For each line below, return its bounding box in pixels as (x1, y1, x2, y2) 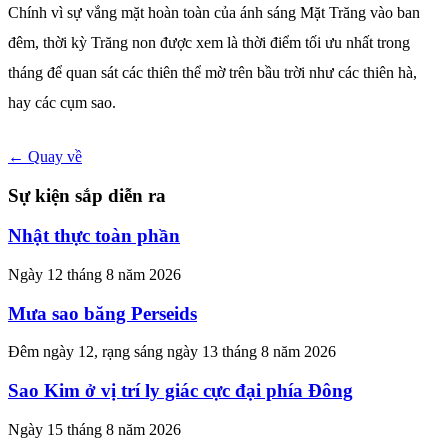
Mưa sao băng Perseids (8, 302, 197, 324)
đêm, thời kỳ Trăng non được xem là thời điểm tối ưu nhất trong (8, 33, 410, 51)
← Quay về (8, 147, 82, 165)
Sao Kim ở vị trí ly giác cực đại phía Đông (8, 380, 353, 402)
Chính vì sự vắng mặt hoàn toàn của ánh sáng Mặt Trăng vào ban (8, 3, 420, 21)
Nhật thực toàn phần (8, 225, 180, 247)
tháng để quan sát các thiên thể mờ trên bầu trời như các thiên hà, (8, 63, 417, 81)
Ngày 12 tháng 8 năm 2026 (8, 265, 181, 283)
